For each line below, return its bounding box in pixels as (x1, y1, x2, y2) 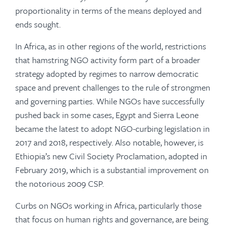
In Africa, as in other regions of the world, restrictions (15, 40, 206, 52)
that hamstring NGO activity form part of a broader (15, 53, 200, 66)
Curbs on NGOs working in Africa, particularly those (15, 199, 202, 212)
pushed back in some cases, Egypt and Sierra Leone (15, 108, 198, 121)
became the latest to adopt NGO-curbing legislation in (15, 122, 210, 135)
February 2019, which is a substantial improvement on (15, 163, 209, 176)
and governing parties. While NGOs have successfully (15, 95, 205, 107)
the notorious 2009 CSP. (15, 177, 104, 190)
